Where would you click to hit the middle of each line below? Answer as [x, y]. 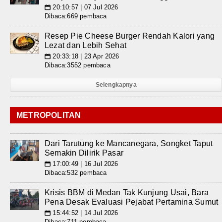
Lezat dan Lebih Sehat [86, 46]
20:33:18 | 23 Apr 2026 [85, 56]
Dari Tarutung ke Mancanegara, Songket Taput [129, 144]
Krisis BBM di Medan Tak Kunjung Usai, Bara [127, 193]
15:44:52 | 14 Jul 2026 [84, 213]
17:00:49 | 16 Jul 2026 [84, 164]
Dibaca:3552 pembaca [78, 65]
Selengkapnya [116, 85]
